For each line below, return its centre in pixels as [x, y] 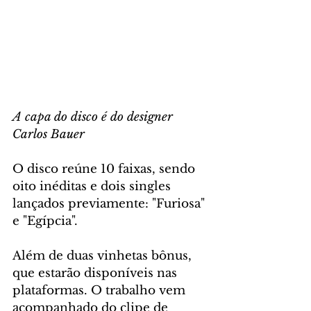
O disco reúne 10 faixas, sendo [106, 169]
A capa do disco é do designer [94, 117]
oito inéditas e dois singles [93, 187]
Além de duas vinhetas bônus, [104, 256]
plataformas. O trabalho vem [101, 291]
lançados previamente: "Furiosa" [110, 204]
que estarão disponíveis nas [96, 274]
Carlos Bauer [49, 135]
